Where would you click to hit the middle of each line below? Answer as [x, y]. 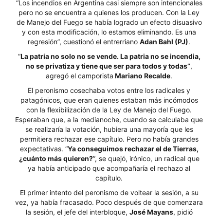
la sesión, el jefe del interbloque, [77, 212]
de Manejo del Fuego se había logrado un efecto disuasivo [109, 22]
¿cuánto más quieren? [56, 158]
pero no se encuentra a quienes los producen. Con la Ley [109, 12]
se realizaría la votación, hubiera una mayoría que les [109, 129]
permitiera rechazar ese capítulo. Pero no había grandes [109, 139]
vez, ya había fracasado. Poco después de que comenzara [109, 202]
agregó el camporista [80, 76]
